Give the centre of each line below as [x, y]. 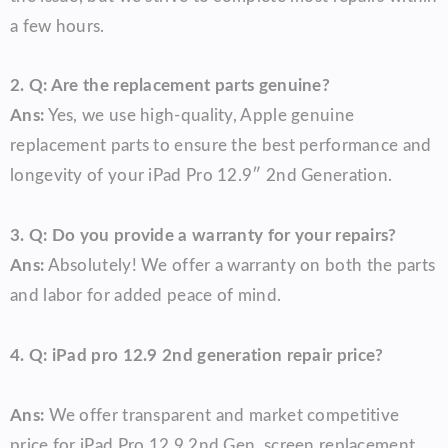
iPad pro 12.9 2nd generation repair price [213, 355]
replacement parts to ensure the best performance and [221, 146]
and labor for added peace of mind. [146, 296]
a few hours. [57, 26]
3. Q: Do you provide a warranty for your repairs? [203, 236]
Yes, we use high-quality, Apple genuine [199, 116]
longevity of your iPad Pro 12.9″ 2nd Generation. [201, 176]
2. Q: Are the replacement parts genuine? [170, 86]
